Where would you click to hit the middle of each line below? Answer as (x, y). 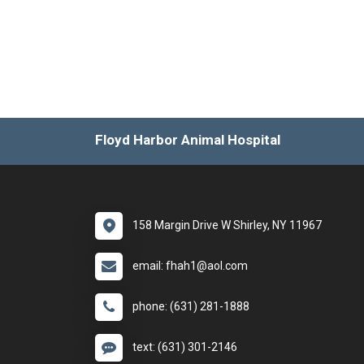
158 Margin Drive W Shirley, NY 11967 (227, 225)
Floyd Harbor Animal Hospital (188, 140)
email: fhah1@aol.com (190, 266)
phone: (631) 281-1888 (191, 307)
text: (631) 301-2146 (185, 347)
